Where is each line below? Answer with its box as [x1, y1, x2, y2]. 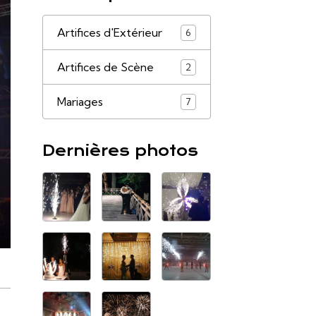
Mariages [56, 95, 103, 109]
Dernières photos [42, 142, 198, 159]
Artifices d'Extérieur [56, 25, 162, 39]
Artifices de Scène [56, 60, 154, 74]
